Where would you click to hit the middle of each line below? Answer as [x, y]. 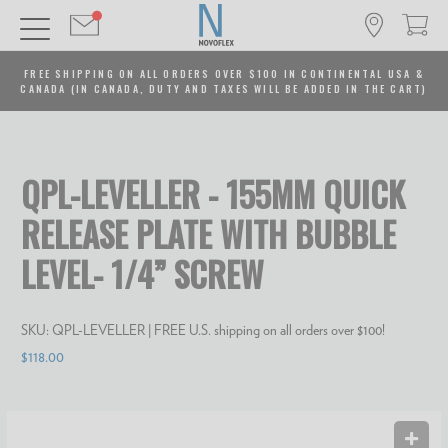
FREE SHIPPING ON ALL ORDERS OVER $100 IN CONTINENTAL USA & [224, 73]
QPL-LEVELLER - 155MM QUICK [213, 194]
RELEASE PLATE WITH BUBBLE [208, 234]
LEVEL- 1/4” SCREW [142, 274]
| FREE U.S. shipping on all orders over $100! [265, 330]
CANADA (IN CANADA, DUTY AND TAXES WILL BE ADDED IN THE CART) [224, 88]
